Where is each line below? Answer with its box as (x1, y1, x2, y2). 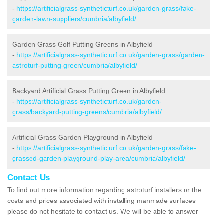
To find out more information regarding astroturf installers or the (7, 186, 201, 194)
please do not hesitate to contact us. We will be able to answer (7, 207, 198, 215)
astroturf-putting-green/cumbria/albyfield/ (12, 61, 137, 69)
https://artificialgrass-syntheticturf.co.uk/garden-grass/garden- (16, 50, 205, 59)
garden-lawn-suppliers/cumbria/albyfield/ (12, 15, 136, 23)
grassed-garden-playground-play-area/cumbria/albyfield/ (12, 154, 185, 162)
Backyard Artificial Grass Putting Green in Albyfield (12, 86, 165, 94)
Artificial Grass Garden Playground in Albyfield (12, 133, 153, 141)
